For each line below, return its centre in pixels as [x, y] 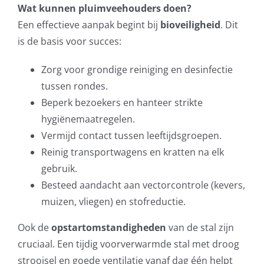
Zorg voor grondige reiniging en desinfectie [137, 70]
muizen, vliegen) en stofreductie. [113, 202]
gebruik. [59, 169]
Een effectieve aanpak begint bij [89, 25]
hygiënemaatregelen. [88, 119]
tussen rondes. [74, 86]
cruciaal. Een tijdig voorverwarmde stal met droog [128, 244]
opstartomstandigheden [108, 228]
